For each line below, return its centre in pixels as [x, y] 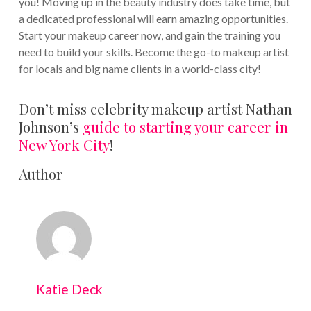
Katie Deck [69, 289]
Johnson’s [50, 127]
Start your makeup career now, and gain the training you [149, 35]
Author [41, 174]
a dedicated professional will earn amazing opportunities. [153, 19]
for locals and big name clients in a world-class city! [140, 69]
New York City [64, 145]
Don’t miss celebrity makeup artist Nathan [155, 109]
